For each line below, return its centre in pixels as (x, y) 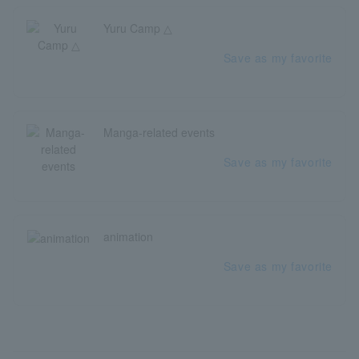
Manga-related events (159, 133)
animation (128, 237)
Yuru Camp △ (138, 28)
